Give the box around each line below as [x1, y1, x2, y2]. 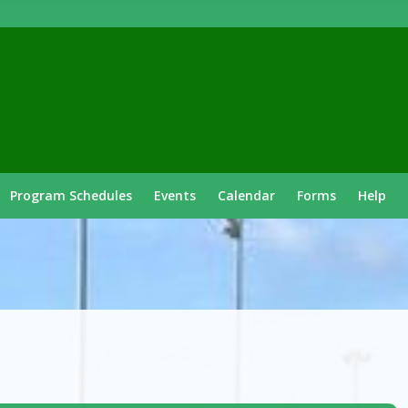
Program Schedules [10, 187, 132, 204]
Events [154, 187, 196, 204]
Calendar [218, 187, 275, 204]
